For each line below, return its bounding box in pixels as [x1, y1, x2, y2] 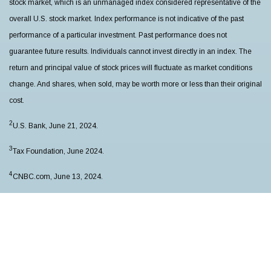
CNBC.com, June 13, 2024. [13, 172, 103, 181]
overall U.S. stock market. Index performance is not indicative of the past [9, 14, 244, 23]
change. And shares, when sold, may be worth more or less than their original [9, 79, 262, 88]
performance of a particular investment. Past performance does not [9, 30, 227, 39]
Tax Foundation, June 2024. [13, 146, 104, 155]
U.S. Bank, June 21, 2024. [13, 121, 98, 130]
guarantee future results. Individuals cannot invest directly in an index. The [9, 47, 252, 56]
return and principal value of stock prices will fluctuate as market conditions [9, 63, 252, 72]
